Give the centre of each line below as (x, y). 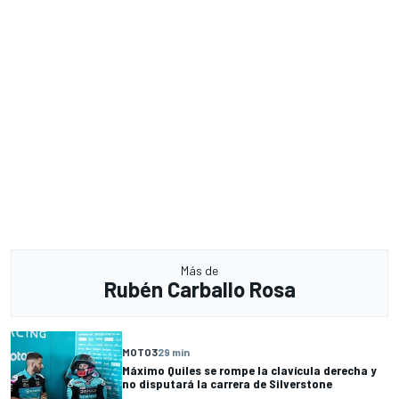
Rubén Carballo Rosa (199, 289)
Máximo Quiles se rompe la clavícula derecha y (249, 370)
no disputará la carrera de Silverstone (227, 384)
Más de (199, 270)
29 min (174, 352)
